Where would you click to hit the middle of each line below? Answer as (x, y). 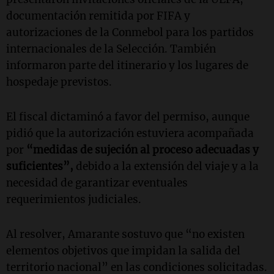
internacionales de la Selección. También (111, 49)
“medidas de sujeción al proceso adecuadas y (143, 150)
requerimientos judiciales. (74, 200)
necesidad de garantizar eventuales (97, 183)
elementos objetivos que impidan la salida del (123, 251)
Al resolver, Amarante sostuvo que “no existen (125, 235)
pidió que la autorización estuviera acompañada (130, 134)
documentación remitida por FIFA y (98, 16)
